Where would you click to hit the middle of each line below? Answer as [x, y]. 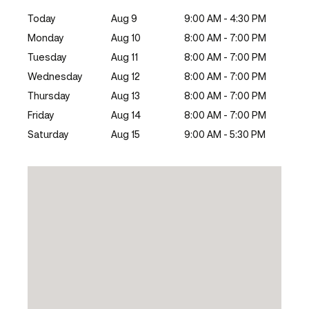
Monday [46, 37]
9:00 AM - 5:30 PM [225, 134]
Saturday [48, 134]
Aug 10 [126, 37]
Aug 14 [126, 114]
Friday [41, 114]
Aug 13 [125, 95]
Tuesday [47, 57]
